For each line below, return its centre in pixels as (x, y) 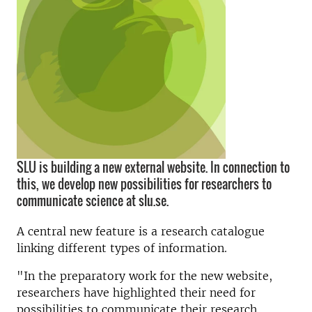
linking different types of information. (124, 248)
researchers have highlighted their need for (136, 292)
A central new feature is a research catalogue (141, 231)
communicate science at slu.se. (93, 201)
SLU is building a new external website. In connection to (153, 167)
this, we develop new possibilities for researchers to (144, 184)
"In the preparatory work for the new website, (145, 276)
